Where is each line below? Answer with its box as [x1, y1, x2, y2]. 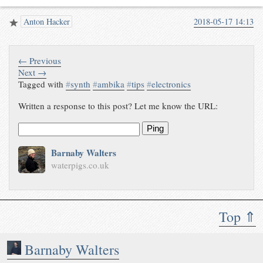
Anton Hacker [21, 16, 70, 28]
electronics [151, 77, 191, 90]
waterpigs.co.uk [50, 159, 109, 171]
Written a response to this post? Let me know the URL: [18, 99, 218, 112]
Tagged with [18, 77, 66, 90]
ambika [97, 77, 125, 90]
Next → [18, 66, 47, 78]
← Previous [18, 54, 62, 66]
